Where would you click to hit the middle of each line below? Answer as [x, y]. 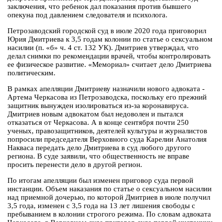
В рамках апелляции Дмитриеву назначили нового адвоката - [106, 89]
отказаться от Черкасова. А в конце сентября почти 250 [98, 123]
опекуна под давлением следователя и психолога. [87, 15]
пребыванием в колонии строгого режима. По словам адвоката [109, 214]
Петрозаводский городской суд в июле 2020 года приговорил [107, 31]
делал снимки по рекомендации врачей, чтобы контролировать [109, 56]
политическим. [31, 73]
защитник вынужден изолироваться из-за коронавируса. [98, 106]
